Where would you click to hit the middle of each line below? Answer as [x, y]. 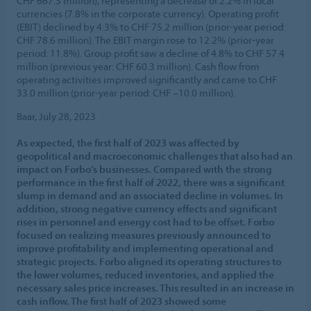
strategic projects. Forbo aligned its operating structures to [149, 261]
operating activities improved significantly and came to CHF [147, 79]
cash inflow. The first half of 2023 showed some [121, 301]
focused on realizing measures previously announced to [144, 235]
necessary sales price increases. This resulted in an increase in [155, 287]
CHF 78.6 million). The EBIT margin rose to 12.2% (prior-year [145, 40]
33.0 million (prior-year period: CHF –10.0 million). [126, 92]
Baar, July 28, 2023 [56, 116]
